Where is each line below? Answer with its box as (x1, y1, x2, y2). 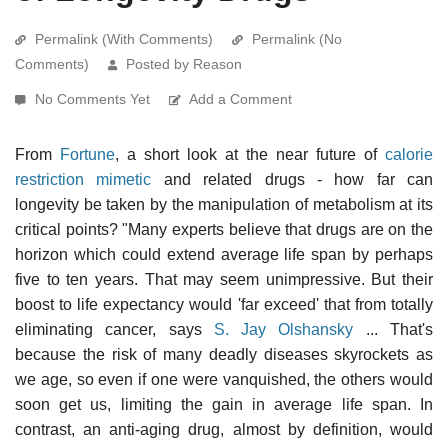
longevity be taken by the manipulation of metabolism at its (15, 195, 433, 213)
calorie (385, 145, 433, 163)
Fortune (60, 145, 115, 163)
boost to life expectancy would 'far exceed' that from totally (15, 295, 433, 313)
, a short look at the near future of (115, 145, 385, 163)
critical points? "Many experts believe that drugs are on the (15, 220, 433, 238)
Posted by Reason (126, 55, 242, 72)
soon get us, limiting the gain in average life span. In (15, 395, 433, 413)
